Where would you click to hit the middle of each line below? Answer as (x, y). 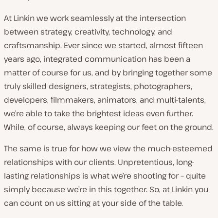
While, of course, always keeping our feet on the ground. (109, 127)
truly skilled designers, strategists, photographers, (98, 86)
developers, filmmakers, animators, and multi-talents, (105, 100)
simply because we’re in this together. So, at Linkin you (106, 189)
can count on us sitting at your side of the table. (93, 203)
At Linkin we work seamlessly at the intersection (95, 18)
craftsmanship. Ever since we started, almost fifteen (103, 45)
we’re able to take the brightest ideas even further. (99, 113)
